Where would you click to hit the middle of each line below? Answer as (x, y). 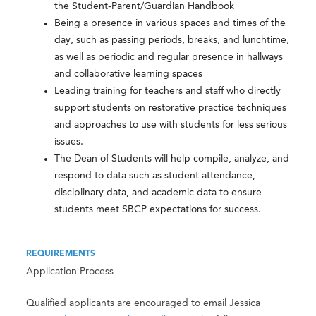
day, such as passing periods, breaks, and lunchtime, (172, 41)
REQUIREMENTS (61, 254)
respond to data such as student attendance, (155, 176)
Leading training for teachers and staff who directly (168, 91)
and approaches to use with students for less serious (171, 125)
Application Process (70, 272)
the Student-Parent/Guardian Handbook (145, 7)
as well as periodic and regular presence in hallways (169, 57)
